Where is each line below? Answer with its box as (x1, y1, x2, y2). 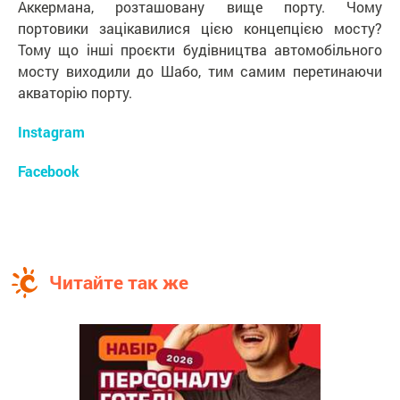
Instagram (18, 121, 85, 141)
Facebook (18, 161, 79, 180)
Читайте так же (49, 269, 188, 295)
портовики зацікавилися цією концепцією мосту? (18, 18, 382, 37)
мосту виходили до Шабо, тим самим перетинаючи (18, 61, 382, 80)
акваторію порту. (18, 82, 132, 102)
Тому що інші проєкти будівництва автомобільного (18, 39, 382, 59)
